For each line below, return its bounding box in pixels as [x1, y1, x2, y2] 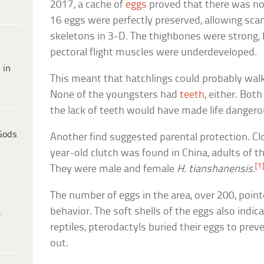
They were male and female [50, 164, 177, 176]
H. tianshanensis [177, 164, 253, 176]
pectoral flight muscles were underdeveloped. [50, 47, 258, 59]
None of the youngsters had [50, 90, 180, 101]
